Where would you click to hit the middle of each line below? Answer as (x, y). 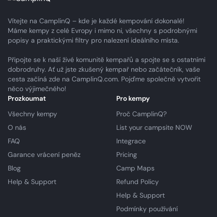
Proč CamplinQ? (141, 114)
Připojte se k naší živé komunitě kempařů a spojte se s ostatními (107, 60)
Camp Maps (135, 168)
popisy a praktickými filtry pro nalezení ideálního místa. (93, 40)
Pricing (127, 155)
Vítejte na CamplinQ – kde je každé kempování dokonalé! (96, 21)
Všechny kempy (32, 114)
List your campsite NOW (154, 127)
